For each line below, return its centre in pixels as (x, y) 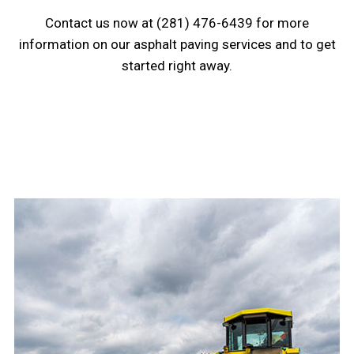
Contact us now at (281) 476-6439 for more (177, 23)
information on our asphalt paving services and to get (177, 44)
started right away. (177, 65)
